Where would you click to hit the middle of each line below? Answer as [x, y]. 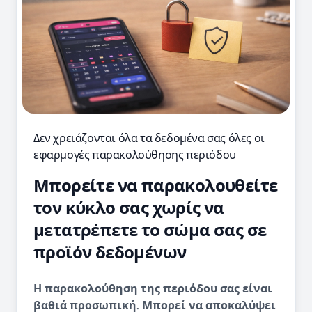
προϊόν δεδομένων [110, 252]
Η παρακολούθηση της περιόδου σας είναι [153, 289]
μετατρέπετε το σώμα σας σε [150, 230]
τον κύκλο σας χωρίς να [129, 208]
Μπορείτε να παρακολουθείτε [156, 186]
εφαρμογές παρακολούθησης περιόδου [135, 155]
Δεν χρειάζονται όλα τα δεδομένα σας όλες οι [149, 138]
